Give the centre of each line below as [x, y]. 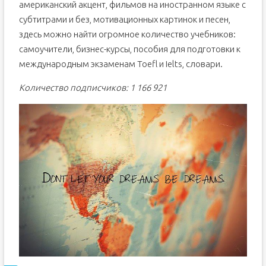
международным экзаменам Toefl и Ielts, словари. [121, 64]
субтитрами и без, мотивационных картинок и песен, [124, 19]
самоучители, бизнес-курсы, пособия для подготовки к [129, 49]
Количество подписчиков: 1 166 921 [93, 88]
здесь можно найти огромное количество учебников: [127, 34]
